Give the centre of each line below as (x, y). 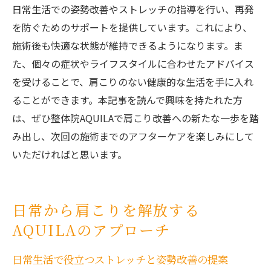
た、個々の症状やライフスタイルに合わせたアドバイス (133, 64)
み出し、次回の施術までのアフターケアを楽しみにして (133, 136)
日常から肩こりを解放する (106, 210)
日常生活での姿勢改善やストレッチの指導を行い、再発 (133, 9)
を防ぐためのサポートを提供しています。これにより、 (132, 28)
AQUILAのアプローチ (92, 230)
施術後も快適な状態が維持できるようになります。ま (128, 46)
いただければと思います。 (70, 155)
